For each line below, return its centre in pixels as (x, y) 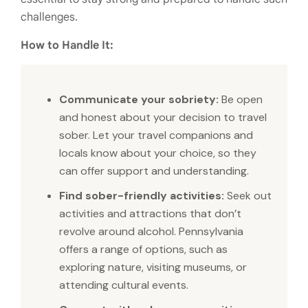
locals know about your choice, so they (158, 153)
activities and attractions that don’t (150, 214)
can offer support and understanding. (154, 171)
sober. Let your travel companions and (156, 135)
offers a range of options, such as (143, 250)
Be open (241, 100)
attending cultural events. (124, 285)
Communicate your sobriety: (139, 100)
